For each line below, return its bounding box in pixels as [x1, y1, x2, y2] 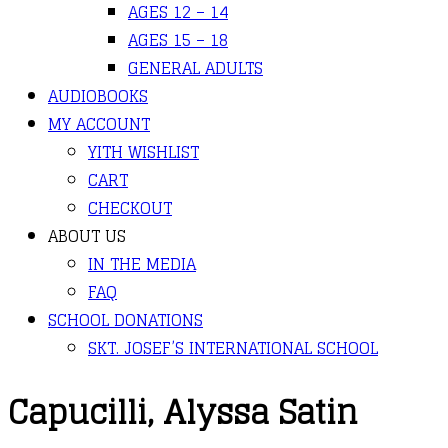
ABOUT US [48, 222, 126, 250]
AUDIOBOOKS [48, 82, 148, 110]
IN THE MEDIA [88, 250, 196, 278]
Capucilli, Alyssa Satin [8, 383, 358, 442]
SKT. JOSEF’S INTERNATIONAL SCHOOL [88, 334, 378, 362]
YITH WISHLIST [88, 138, 199, 166]
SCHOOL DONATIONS [48, 306, 203, 334]
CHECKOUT [88, 194, 172, 222]
